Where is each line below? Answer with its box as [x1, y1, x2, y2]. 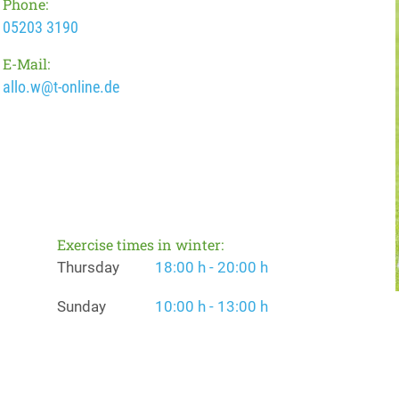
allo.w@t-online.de [3, 77, 120, 96]
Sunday [57, 297, 106, 315]
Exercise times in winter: [57, 235, 224, 254]
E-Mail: [3, 54, 51, 73]
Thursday [57, 258, 119, 276]
